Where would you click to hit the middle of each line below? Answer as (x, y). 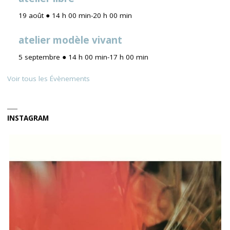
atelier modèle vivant (70, 40)
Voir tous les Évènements (48, 79)
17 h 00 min (129, 57)
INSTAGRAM (28, 118)
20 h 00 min (112, 16)
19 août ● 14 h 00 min (55, 16)
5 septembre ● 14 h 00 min (63, 57)
